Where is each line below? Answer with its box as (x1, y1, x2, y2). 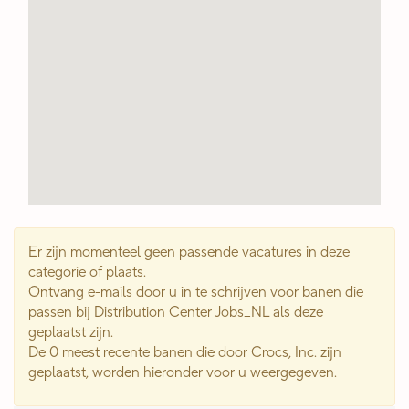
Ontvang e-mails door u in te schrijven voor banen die (28, 283, 363, 301)
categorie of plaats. (28, 263, 146, 281)
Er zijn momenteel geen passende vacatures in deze (28, 243, 350, 261)
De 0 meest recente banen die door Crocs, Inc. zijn (28, 343, 341, 362)
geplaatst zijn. (28, 323, 113, 341)
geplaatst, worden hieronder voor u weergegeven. (28, 363, 337, 382)
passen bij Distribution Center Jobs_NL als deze (28, 303, 323, 321)
